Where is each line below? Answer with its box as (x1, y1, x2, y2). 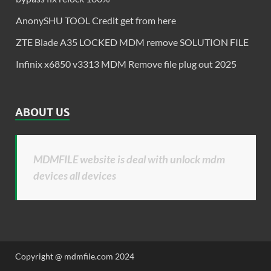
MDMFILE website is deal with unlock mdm (33, 152, 225, 166)
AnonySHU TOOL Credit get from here (16, 14, 176, 26)
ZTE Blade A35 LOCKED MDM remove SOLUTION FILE (16, 36, 249, 48)
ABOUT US (15, 105, 70, 119)
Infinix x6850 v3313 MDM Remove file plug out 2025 (16, 57, 237, 70)
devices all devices (33, 168, 116, 182)
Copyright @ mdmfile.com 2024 (15, 250, 134, 261)
